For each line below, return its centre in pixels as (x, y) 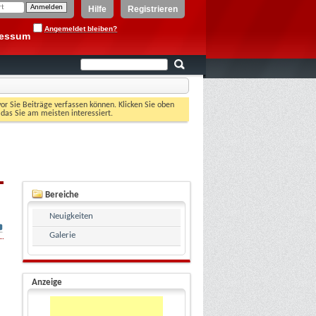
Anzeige (47, 282)
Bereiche (61, 195)
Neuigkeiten (71, 216)
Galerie (62, 235)
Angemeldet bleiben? (81, 28)
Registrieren (153, 9)
